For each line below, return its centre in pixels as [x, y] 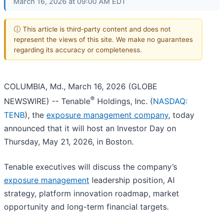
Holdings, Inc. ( [124, 101]
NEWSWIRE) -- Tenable [47, 101]
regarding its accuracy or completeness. [78, 50]
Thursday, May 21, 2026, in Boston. [69, 141]
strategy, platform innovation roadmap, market [92, 193]
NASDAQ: [170, 101]
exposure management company [107, 115]
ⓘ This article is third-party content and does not [92, 29]
